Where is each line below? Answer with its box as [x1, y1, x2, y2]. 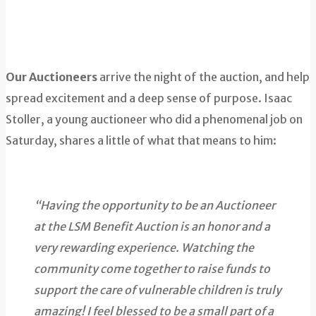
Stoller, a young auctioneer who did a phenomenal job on [6, 112, 303, 127]
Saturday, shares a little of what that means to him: [6, 133, 276, 148]
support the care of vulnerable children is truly [34, 283, 281, 298]
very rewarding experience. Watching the [34, 241, 254, 255]
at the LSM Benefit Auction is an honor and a [34, 219, 270, 234]
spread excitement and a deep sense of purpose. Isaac [6, 91, 292, 106]
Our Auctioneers [6, 70, 97, 85]
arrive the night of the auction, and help [97, 70, 310, 85]
